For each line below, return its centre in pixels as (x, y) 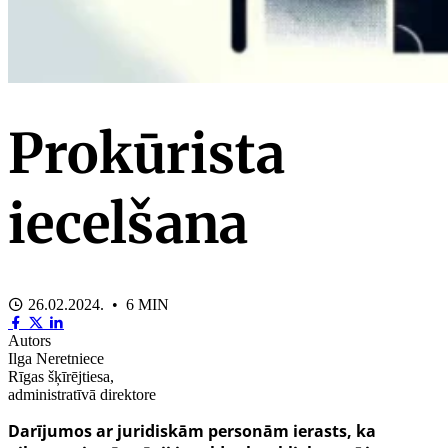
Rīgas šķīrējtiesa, (61, 376)
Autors (29, 340)
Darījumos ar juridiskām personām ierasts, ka (192, 430)
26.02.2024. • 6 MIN (96, 304)
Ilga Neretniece (56, 358)
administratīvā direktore (82, 394)
